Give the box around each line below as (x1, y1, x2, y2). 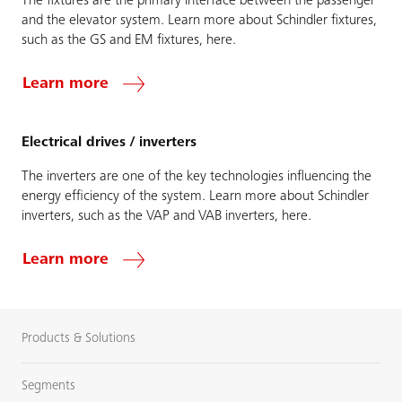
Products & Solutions (22, 331, 135, 345)
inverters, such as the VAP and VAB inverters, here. (22, 208, 311, 223)
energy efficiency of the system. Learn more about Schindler (22, 188, 369, 204)
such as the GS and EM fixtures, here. (22, 32, 236, 48)
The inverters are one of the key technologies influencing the (22, 169, 371, 184)
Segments (22, 379, 75, 393)
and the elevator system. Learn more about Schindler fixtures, (22, 13, 377, 28)
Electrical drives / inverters (22, 135, 197, 150)
